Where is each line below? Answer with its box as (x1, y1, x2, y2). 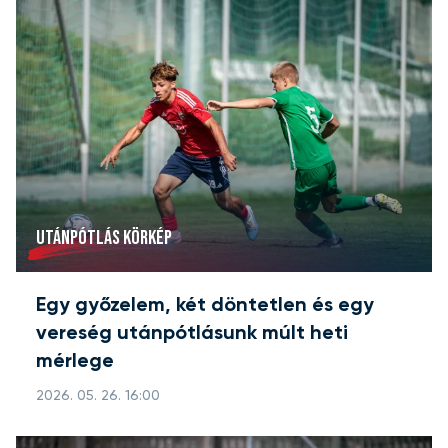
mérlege (36, 352, 114, 373)
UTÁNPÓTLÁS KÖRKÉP (36, 226, 172, 251)
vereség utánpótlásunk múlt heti (36, 324, 348, 345)
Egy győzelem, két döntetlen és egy (36, 296, 374, 317)
